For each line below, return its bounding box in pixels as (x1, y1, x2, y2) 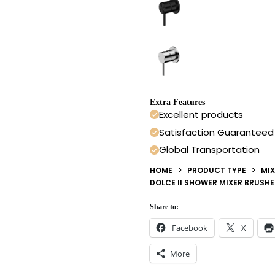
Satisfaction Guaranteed (159, 125, 274, 139)
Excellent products (159, 107, 243, 121)
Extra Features (150, 97, 205, 107)
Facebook (172, 222, 207, 233)
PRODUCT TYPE (187, 165, 246, 176)
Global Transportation (159, 143, 260, 157)
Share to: (150, 202, 179, 211)
